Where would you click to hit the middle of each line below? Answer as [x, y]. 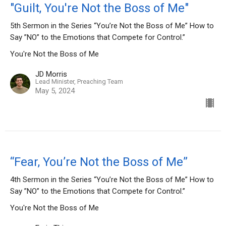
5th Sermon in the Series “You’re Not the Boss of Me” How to [112, 26]
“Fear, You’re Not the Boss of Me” [99, 162]
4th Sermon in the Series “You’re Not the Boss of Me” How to [112, 180]
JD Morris [51, 74]
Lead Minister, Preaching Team [79, 82]
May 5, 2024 [55, 91]
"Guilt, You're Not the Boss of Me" [99, 8]
